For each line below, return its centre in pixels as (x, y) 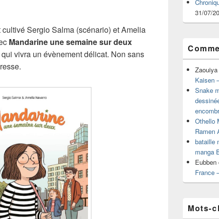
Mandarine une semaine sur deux (70, 42)
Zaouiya (206, 70)
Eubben (206, 162)
